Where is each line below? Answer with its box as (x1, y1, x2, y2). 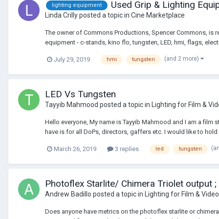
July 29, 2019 (54, 56, 90, 64)
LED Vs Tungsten (45, 88, 116, 100)
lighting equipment (52, 2, 102, 9)
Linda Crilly (45, 11, 78, 20)
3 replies (113, 145, 139, 153)
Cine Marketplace (131, 11, 185, 20)
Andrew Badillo (45, 190, 91, 198)
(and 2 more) (164, 55, 200, 62)
